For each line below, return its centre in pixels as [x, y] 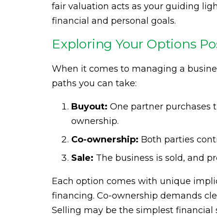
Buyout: [89, 107]
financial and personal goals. [114, 21]
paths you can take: [94, 84]
